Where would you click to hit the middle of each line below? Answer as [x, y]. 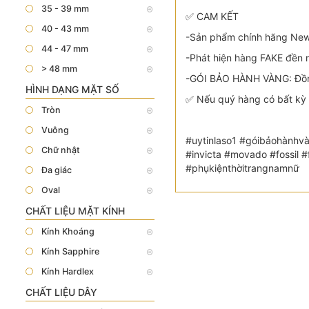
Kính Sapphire [70, 251]
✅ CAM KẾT [212, 16]
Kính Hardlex [68, 271]
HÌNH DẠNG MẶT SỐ [72, 89]
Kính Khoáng [68, 231]
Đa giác [57, 170]
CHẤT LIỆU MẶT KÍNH [75, 211]
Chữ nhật [61, 150]
